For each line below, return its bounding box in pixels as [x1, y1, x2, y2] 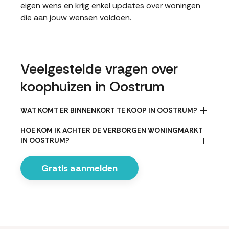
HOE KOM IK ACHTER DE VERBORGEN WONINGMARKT [20, 126, 203, 135]
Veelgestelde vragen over [20, 60, 178, 78]
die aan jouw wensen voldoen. [20, 12, 131, 23]
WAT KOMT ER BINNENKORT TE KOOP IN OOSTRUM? [20, 106, 197, 115]
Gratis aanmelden [41, 162, 118, 174]
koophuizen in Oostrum [20, 78, 164, 96]
